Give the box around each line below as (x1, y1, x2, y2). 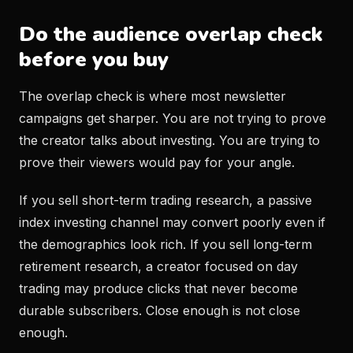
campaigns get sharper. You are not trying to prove (19, 110, 326, 126)
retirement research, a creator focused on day (19, 258, 298, 274)
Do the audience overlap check (19, 20, 323, 48)
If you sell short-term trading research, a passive (19, 192, 312, 208)
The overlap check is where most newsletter (19, 88, 286, 104)
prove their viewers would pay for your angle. (19, 154, 295, 170)
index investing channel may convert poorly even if (19, 214, 325, 230)
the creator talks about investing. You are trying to (19, 132, 320, 148)
